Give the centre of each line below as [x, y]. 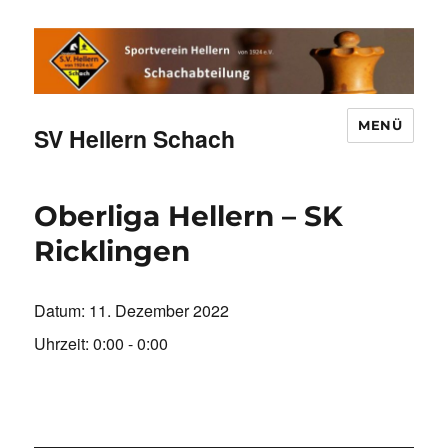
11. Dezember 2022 [159, 311]
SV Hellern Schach [135, 139]
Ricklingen [112, 251]
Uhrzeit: [64, 344]
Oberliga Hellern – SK [189, 216]
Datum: [62, 311]
